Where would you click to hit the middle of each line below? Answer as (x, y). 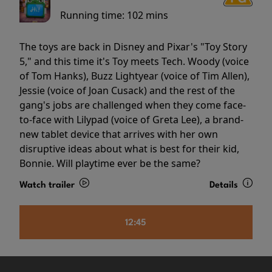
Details (225, 186)
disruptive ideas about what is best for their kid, (129, 149)
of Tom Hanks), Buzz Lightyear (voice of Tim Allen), (134, 76)
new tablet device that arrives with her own (119, 134)
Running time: (93, 15)
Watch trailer (48, 186)
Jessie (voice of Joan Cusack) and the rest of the (127, 91)
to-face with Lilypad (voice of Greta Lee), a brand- (131, 120)
